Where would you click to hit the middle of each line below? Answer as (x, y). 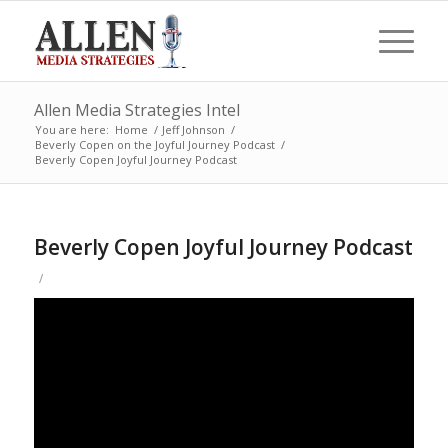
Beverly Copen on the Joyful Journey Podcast (154, 144)
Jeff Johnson (193, 129)
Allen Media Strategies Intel (136, 110)
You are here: (71, 129)
